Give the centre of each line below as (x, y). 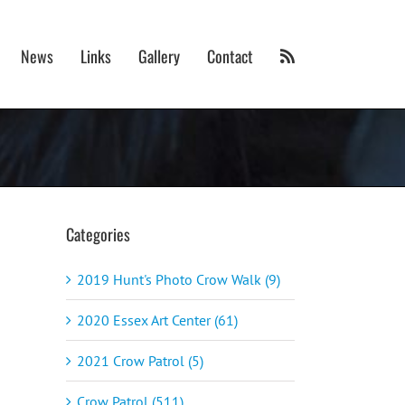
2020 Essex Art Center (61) (157, 320)
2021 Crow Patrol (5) (140, 360)
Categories (98, 234)
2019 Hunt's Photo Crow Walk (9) (179, 279)
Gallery (159, 56)
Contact (230, 56)
